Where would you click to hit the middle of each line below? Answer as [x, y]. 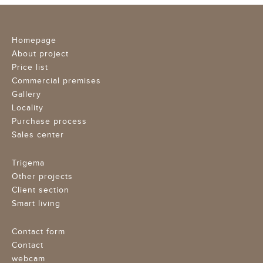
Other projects [42, 176]
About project [40, 54]
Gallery [26, 94]
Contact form [38, 232]
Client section [41, 190]
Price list [30, 67]
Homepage [34, 40]
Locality [28, 108]
